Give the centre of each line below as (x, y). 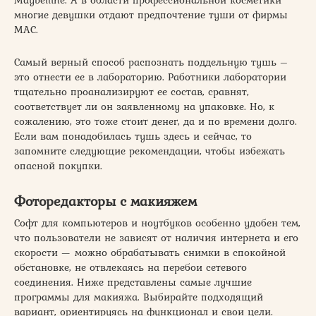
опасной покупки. (58, 165)
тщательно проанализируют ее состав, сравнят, (132, 91)
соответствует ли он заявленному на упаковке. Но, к (144, 106)
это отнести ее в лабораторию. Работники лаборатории (150, 77)
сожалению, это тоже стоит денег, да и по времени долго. (156, 121)
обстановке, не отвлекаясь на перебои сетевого (130, 267)
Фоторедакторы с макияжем (105, 201)
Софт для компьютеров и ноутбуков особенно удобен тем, (157, 223)
